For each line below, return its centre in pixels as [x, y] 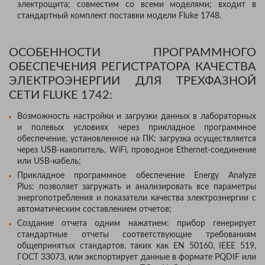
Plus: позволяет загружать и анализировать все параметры [137, 187]
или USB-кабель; [49, 161]
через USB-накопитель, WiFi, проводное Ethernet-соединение [137, 150]
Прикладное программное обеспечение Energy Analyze [137, 175]
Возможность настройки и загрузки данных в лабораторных [137, 116]
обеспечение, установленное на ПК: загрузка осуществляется [137, 139]
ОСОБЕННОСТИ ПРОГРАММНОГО [132, 52]
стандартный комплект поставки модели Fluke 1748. [119, 16]
